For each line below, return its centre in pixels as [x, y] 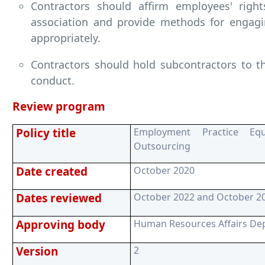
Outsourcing [162, 146]
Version [37, 251]
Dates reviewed [59, 198]
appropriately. [66, 38]
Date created [52, 171]
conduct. [53, 80]
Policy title [46, 133]
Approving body [61, 224]
